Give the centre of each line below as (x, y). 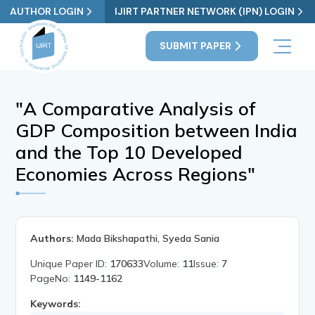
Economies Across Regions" (136, 174)
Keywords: (56, 303)
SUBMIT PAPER (195, 46)
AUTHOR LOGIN (47, 11)
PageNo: (52, 278)
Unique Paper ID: (70, 263)
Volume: (163, 263)
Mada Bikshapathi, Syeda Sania (148, 238)
